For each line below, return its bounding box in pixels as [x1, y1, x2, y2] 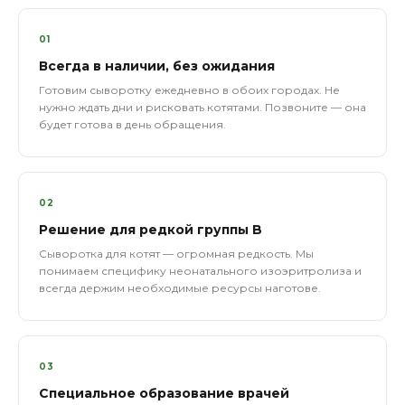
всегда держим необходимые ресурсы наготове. [39, 281, 321, 295]
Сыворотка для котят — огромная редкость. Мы [39, 247, 314, 260]
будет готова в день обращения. [39, 118, 226, 131]
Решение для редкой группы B [39, 221, 262, 238]
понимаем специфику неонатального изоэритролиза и [39, 264, 362, 278]
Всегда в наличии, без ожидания [39, 58, 275, 74]
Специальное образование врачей [39, 385, 289, 401]
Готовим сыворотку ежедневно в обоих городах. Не [39, 83, 340, 97]
